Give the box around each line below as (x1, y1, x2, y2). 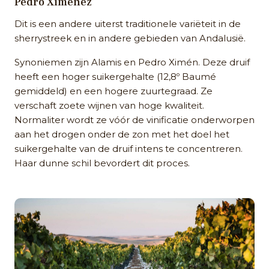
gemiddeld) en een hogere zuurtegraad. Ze (14, 85, 213, 97)
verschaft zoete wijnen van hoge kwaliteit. (14, 99, 204, 111)
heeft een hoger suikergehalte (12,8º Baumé (14, 70, 216, 82)
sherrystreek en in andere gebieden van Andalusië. (14, 32, 246, 44)
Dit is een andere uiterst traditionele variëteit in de (14, 17, 241, 29)
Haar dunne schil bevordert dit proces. (14, 157, 190, 169)
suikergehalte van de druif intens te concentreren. (14, 142, 243, 154)
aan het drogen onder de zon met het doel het (14, 128, 229, 140)
